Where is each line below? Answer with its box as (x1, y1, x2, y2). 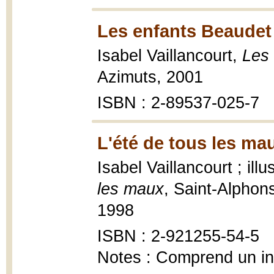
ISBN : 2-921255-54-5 (97, 227, 259, 245)
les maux (97, 180, 164, 198)
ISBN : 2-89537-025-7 (97, 94, 259, 112)
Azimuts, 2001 (97, 68, 203, 86)
